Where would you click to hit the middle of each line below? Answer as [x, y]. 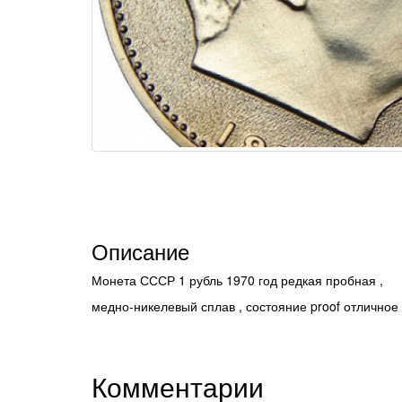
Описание [140, 251]
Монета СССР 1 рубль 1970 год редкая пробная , [239, 280]
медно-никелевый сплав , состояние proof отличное [245, 306]
